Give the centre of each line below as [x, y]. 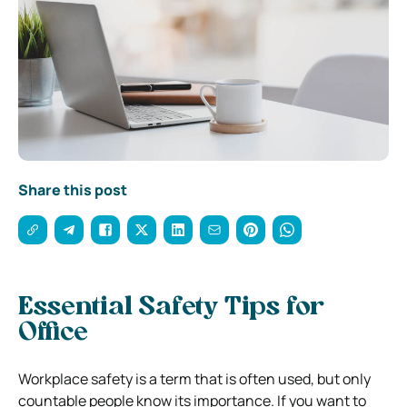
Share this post [73, 189]
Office [53, 333]
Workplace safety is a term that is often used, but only [194, 378]
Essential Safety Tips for [171, 308]
